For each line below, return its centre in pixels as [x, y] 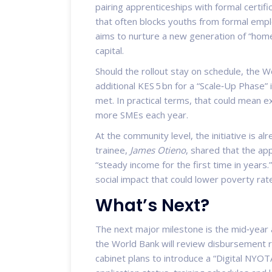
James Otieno [158, 150]
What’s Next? [152, 205]
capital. [110, 50]
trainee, [113, 150]
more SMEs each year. [142, 114]
